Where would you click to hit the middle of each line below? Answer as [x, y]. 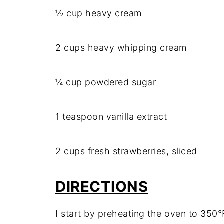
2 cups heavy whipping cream [121, 48]
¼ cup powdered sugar [106, 82]
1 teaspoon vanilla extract [111, 117]
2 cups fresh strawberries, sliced [126, 151]
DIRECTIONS [102, 187]
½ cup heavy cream [99, 13]
